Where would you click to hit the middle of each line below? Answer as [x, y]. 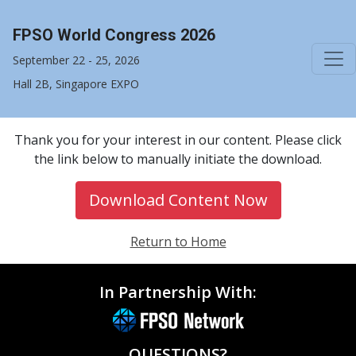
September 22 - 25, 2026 [76, 60]
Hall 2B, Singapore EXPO [76, 84]
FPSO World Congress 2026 [114, 35]
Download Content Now [178, 200]
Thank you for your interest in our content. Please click [178, 140]
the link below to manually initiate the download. [178, 159]
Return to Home [178, 242]
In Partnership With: [178, 292]
